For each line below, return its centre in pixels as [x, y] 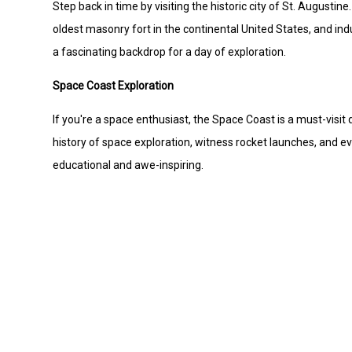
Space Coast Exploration [114, 86]
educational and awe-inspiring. [128, 165]
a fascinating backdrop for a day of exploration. [170, 52]
